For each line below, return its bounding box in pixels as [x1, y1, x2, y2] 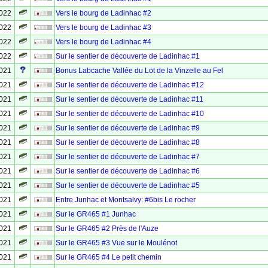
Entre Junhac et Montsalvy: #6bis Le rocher [56, 196, 196, 204]
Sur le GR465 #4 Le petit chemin [56, 253, 162, 261]
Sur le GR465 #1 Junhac [56, 210, 136, 218]
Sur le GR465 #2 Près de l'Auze [56, 224, 159, 233]
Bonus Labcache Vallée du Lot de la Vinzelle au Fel [56, 66, 223, 75]
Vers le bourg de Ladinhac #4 [56, 38, 151, 46]
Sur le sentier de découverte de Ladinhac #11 [56, 95, 203, 103]
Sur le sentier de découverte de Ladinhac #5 [56, 181, 200, 190]
